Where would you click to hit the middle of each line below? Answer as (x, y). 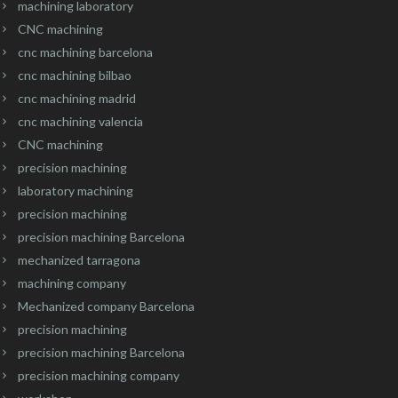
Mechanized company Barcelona (106, 306)
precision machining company (98, 375)
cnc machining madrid (76, 98)
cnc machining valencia (80, 121)
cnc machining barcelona (85, 52)
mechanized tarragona (79, 259)
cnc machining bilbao (74, 75)
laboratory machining (75, 190)
